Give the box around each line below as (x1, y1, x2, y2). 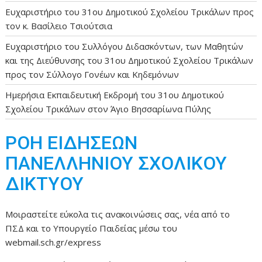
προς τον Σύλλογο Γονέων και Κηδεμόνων (5, 68, 180, 81)
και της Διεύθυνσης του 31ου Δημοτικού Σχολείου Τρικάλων (5, 54, 254, 67)
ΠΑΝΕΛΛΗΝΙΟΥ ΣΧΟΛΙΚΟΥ (5, 151, 227, 174)
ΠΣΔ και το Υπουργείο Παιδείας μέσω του (5, 222, 178, 235)
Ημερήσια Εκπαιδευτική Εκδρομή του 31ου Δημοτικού (5, 89, 225, 101)
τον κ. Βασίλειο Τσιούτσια (5, 20, 113, 32)
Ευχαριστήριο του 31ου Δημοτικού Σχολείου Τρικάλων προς (5, 6, 254, 18)
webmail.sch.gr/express (5, 236, 102, 249)
